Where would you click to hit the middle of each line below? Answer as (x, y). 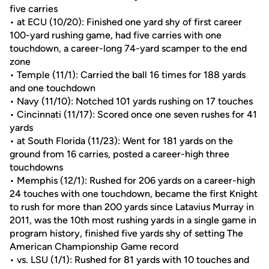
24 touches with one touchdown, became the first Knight (134, 194)
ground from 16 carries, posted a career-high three (119, 154)
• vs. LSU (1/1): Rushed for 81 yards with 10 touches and (129, 260)
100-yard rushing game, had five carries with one (116, 35)
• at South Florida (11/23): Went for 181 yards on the (121, 141)
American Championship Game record (94, 246)
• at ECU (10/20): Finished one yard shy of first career (126, 22)
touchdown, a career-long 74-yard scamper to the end (128, 48)
